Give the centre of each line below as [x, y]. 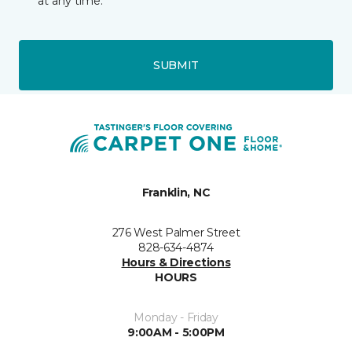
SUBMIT [176, 65]
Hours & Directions [176, 262]
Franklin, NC [176, 192]
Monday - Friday [176, 317]
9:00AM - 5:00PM [176, 332]
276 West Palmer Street [176, 233]
